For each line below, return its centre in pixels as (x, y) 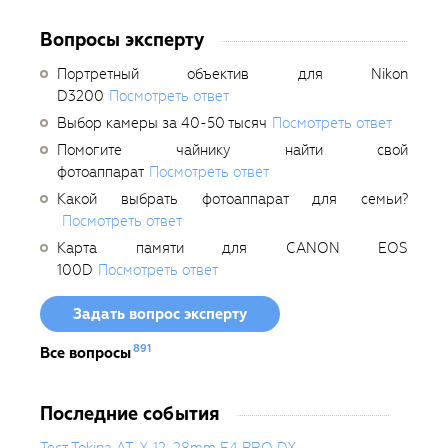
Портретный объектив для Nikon (232, 73)
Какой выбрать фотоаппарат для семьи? (232, 198)
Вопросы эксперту (122, 39)
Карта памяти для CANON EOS (232, 247)
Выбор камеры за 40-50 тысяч (162, 122)
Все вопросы (85, 352)
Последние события (130, 413)
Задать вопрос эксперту (160, 313)
